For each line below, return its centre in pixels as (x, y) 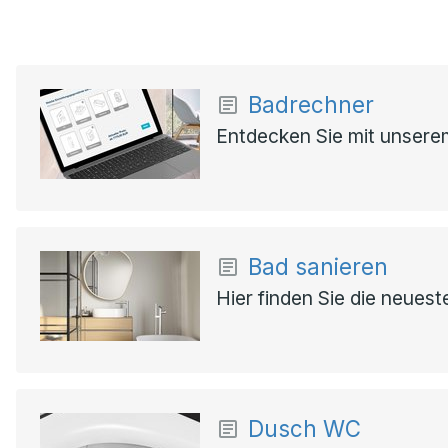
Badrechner (311, 104)
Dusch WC (304, 428)
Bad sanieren (318, 266)
